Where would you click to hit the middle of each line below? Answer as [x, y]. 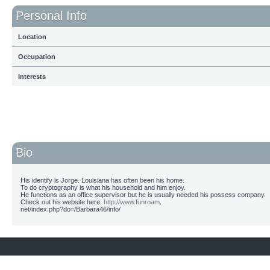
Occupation [37, 57]
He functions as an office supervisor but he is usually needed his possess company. [143, 195]
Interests [32, 77]
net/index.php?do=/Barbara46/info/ [71, 209]
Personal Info [51, 16]
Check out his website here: [62, 202]
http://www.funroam [132, 202]
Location [32, 37]
